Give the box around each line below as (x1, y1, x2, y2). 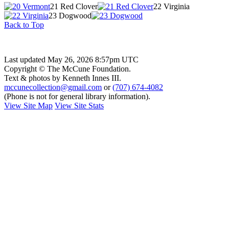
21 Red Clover (50, 2, 98, 11)
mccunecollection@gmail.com (4, 82, 102, 91)
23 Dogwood (49, 11, 91, 20)
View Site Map (4, 101, 53, 110)
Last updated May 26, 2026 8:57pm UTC (4, 55, 139, 64)
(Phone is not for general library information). (4, 91, 150, 101)
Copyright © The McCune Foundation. (4, 64, 131, 73)
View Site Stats (55, 101, 104, 110)
